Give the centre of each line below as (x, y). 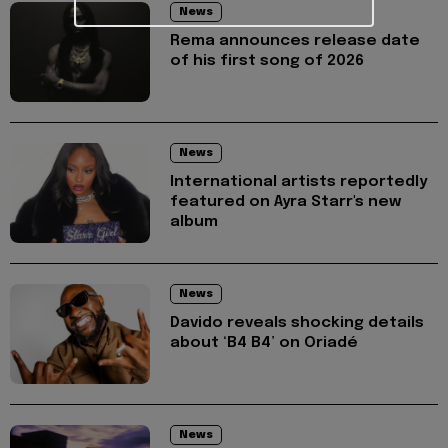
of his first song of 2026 (267, 61)
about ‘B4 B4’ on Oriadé (264, 343)
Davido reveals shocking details (297, 323)
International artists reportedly (298, 182)
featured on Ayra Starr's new (285, 202)
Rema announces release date (295, 41)
